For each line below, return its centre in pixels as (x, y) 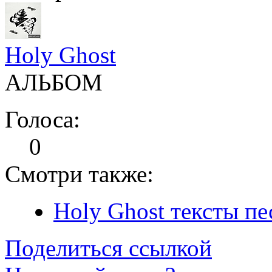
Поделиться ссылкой (108, 248)
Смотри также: (79, 174)
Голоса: (42, 119)
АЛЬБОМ (54, 82)
